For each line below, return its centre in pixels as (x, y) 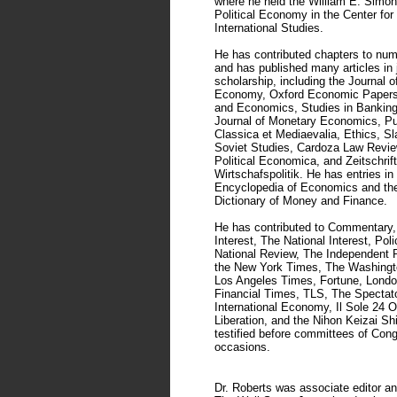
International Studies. (269, 28)
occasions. (242, 347)
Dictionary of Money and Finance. (301, 201)
